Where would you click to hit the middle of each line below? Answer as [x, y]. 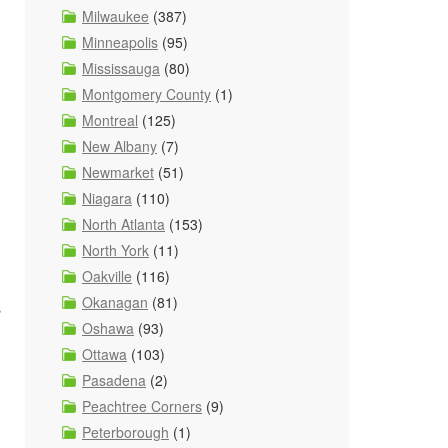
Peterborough [125, 432]
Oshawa [108, 328]
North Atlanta [123, 224]
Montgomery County [146, 94]
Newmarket [118, 172]
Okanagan [115, 302]
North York [115, 250]
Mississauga [121, 68]
